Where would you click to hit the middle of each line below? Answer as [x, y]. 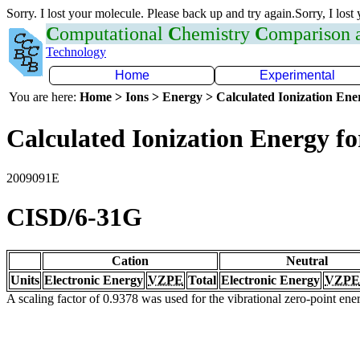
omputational [114, 34]
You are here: [44, 97]
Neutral [307, 260]
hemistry [218, 34]
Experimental [297, 75]
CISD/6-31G [74, 217]
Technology [76, 52]
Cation [130, 260]
